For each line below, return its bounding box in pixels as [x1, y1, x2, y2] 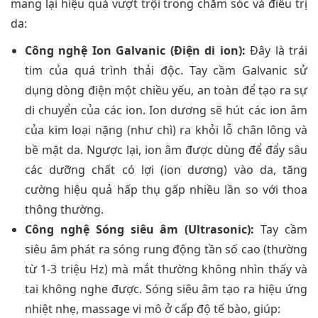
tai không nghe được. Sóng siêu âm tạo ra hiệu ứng [25, 280, 307, 297]
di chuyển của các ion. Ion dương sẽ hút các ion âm [25, 102, 307, 118]
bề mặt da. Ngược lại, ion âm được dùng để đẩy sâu [25, 141, 307, 158]
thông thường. [25, 201, 104, 217]
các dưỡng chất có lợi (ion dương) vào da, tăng [25, 161, 307, 177]
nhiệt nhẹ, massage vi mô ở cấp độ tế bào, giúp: [25, 300, 280, 317]
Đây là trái [245, 42, 308, 58]
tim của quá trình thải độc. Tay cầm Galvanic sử [25, 62, 307, 78]
